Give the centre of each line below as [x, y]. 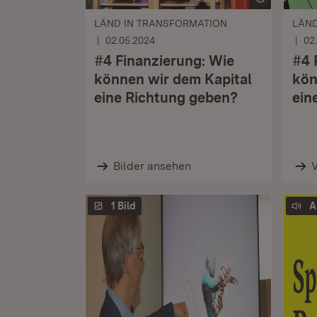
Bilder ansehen [152, 166]
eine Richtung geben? [166, 98]
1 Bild [123, 206]
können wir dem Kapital [173, 79]
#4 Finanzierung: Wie [164, 61]
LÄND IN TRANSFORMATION [161, 23]
